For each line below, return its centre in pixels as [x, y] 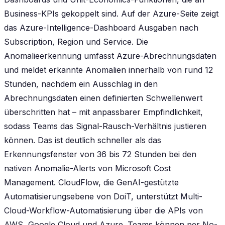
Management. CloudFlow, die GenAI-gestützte [91, 182]
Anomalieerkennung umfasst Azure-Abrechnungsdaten [110, 55]
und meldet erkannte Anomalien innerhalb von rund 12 [108, 70]
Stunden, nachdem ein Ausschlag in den [81, 84]
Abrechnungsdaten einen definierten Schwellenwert [103, 98]
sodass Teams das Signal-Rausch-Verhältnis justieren [105, 126]
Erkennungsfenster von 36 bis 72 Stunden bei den [100, 154]
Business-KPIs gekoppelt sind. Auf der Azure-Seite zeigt [111, 13]
